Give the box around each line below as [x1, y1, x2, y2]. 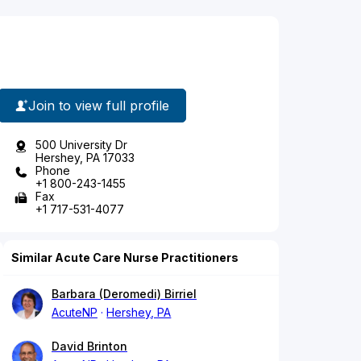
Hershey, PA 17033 [35, 151, 135, 165]
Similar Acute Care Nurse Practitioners [11, 251, 239, 265]
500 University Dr [35, 138, 127, 152]
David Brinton [52, 339, 127, 354]
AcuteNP [52, 305, 98, 320]
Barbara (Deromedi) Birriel [52, 287, 197, 301]
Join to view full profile [28, 97, 169, 114]
